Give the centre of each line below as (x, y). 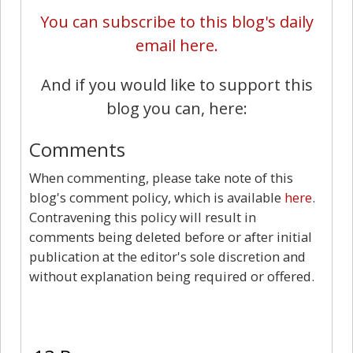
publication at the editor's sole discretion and (167, 256)
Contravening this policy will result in (143, 217)
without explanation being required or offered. (172, 276)
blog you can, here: (176, 108)
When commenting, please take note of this (161, 177)
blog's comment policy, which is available (157, 197)
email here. (176, 45)
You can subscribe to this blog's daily (176, 21)
